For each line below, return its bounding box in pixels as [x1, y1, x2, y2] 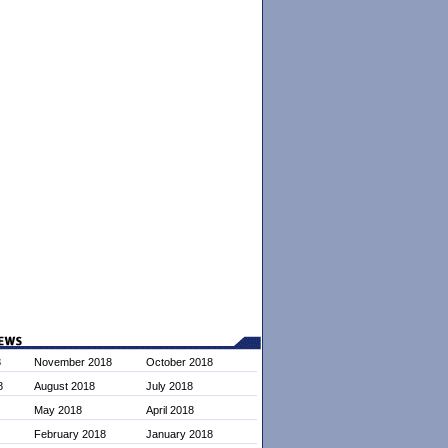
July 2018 [145, 380, 193, 392]
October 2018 [145, 356, 213, 368]
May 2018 [34, 404, 83, 416]
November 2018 [34, 356, 113, 368]
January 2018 [145, 428, 213, 440]
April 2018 [145, 404, 194, 416]
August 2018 [34, 380, 96, 392]
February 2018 [34, 428, 107, 440]
